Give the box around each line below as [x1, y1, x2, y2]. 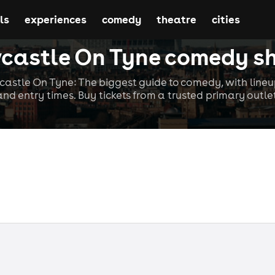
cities [211, 12, 240, 26]
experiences [24, 12, 87, 26]
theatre [156, 12, 196, 26]
